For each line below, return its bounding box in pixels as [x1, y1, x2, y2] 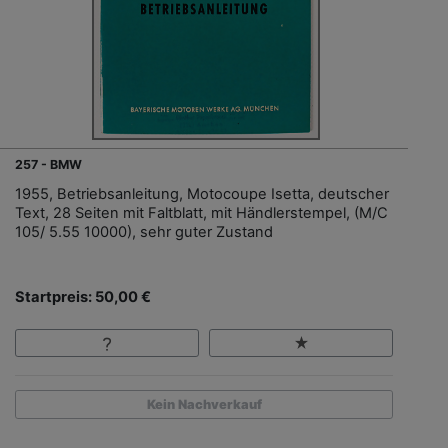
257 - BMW [15, 156, 82, 172]
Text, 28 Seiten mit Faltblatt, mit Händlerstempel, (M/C [15, 203, 388, 222]
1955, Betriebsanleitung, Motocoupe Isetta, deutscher [15, 184, 389, 203]
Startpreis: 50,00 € [15, 287, 151, 306]
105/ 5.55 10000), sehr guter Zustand [15, 222, 273, 241]
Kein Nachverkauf [146, 397, 262, 413]
